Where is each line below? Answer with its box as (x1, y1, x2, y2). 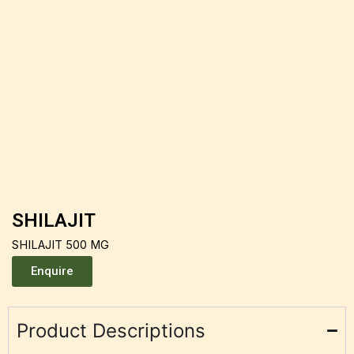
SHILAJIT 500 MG (12, 238, 109, 253)
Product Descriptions (17, 319, 205, 343)
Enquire (31, 264, 73, 279)
